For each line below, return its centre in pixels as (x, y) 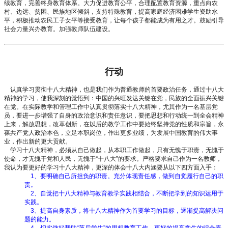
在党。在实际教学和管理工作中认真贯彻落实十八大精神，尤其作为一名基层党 (111, 107)
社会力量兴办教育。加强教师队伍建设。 (59, 29)
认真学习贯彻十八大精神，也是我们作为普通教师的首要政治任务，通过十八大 (114, 89)
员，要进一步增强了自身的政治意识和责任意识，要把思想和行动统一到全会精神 (114, 115)
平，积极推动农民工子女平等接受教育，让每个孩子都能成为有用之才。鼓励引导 (114, 20)
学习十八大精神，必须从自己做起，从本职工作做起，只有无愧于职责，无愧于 (114, 150)
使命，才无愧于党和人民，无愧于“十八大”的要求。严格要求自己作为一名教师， (113, 159)
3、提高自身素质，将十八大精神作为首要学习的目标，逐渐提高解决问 (124, 210)
